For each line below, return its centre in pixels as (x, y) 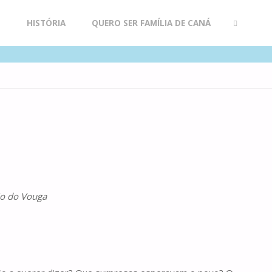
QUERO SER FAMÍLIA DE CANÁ (151, 23)
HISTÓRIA (46, 23)
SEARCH (243, 69)
